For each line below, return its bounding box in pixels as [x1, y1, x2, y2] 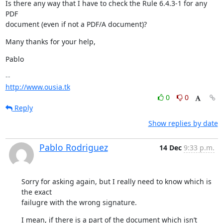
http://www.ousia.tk [5, 82, 70, 92]
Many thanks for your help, [5, 36, 96, 46]
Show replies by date [148, 118, 218, 128]
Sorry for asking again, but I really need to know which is [21, 176, 212, 186]
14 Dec [159, 142, 182, 152]
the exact [21, 187, 52, 197]
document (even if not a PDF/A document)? [5, 19, 147, 29]
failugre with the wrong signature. [21, 197, 137, 207]
